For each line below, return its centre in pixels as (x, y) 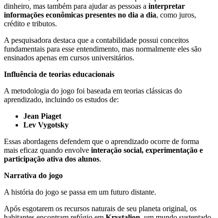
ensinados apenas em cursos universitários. (69, 58)
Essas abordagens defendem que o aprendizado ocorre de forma (101, 142)
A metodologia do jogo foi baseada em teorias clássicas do (93, 91)
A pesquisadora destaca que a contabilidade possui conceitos (96, 40)
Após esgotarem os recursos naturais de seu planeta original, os (100, 209)
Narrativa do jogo (33, 176)
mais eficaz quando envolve (47, 150)
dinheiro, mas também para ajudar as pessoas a (76, 6)
